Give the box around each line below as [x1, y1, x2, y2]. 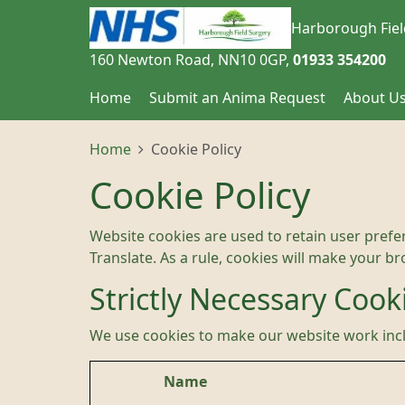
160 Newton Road [89, 52, 211, 67]
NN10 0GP [218, 52, 286, 67]
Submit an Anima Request [149, 90, 325, 105]
